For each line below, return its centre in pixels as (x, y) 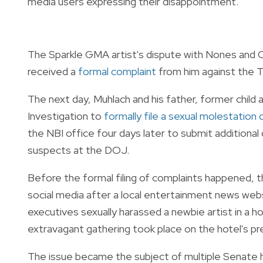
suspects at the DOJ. (78, 150)
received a (53, 71)
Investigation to (66, 116)
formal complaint (117, 71)
